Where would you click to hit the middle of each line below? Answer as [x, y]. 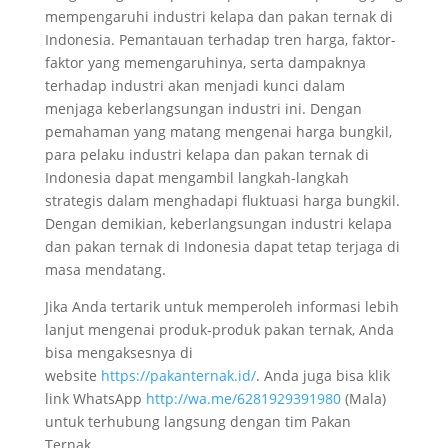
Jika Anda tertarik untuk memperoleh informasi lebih [221, 306]
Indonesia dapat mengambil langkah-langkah [196, 177]
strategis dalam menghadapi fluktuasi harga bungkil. [222, 200]
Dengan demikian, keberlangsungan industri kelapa [218, 223]
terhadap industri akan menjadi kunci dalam [194, 85]
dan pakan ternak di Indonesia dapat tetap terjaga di [222, 246]
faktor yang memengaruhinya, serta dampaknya [205, 62]
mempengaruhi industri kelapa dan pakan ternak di [218, 16]
